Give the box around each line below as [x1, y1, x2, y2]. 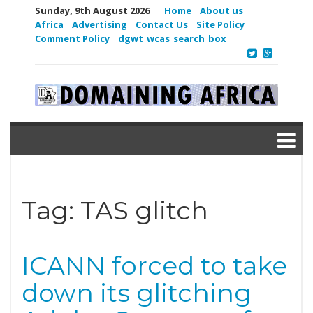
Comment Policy [35, 32, 110, 45]
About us [200, 4, 243, 17]
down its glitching [22, 277, 252, 308]
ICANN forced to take [22, 250, 287, 281]
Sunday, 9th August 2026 [35, 4, 150, 17]
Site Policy [196, 18, 245, 31]
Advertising [72, 18, 127, 31]
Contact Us [136, 18, 188, 31]
